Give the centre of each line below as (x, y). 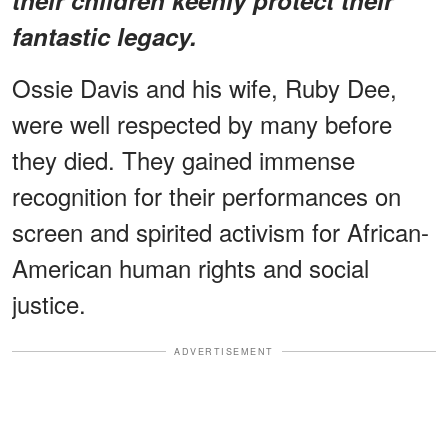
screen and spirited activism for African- (220, 231)
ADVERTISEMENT (224, 351)
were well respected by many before (202, 123)
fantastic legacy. (104, 35)
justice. (49, 303)
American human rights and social (190, 267)
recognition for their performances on (206, 195)
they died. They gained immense (183, 159)
